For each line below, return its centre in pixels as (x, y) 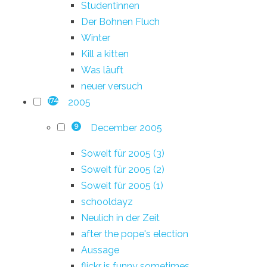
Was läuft (102, 70)
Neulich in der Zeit (120, 218)
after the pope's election (135, 234)
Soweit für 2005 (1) (122, 185)
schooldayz (107, 201)
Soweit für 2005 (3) (123, 153)
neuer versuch (112, 86)
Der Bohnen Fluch (120, 21)
